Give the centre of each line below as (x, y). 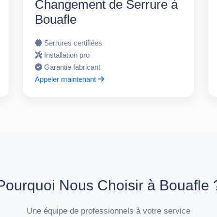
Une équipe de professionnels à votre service (108, 210)
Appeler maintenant (67, 79)
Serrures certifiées (73, 43)
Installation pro (67, 55)
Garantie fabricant (72, 67)
